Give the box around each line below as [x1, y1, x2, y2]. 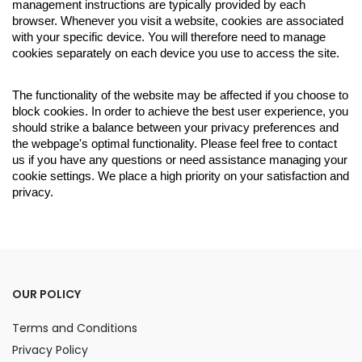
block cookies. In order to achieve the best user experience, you [12, 105, 348, 118]
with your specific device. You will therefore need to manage [12, 31, 326, 44]
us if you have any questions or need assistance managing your [12, 154, 347, 166]
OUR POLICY [12, 286, 81, 302]
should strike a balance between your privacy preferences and [12, 121, 339, 134]
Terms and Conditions [12, 320, 137, 336]
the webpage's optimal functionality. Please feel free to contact [12, 137, 337, 150]
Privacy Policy [12, 342, 88, 358]
